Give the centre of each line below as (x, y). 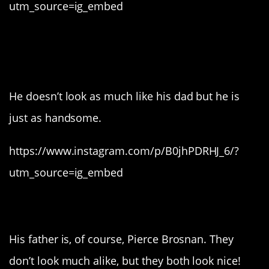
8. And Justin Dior (101, 39)
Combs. (49, 63)
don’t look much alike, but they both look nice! (125, 260)
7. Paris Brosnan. (97, 205)
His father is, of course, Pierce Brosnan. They (122, 239)
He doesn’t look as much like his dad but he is (125, 96)
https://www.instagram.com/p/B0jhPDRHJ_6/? (124, 150)
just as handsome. (56, 118)
